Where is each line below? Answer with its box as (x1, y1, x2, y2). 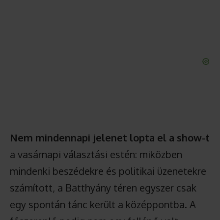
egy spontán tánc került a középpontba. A (10, 198, 196, 211)
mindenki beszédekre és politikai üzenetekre (10, 165, 206, 177)
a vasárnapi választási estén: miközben (10, 148, 182, 161)
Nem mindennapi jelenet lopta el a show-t (10, 131, 210, 144)
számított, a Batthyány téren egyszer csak (10, 181, 196, 194)
